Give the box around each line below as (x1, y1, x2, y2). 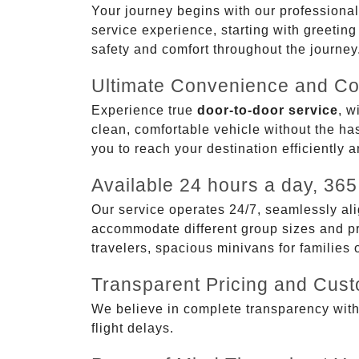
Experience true (91, 103, 197, 117)
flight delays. (91, 321, 174, 335)
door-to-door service (197, 103, 338, 117)
